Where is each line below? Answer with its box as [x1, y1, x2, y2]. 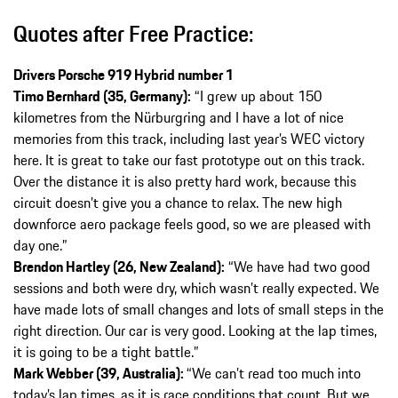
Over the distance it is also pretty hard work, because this [13, 170, 356, 192]
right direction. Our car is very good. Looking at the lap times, [13, 319, 377, 341]
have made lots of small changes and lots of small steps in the [13, 298, 384, 320]
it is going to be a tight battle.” [13, 340, 198, 362]
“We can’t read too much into [187, 362, 361, 384]
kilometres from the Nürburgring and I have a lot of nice [13, 106, 344, 128]
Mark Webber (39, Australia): [13, 362, 187, 384]
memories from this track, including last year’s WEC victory [13, 127, 364, 149]
